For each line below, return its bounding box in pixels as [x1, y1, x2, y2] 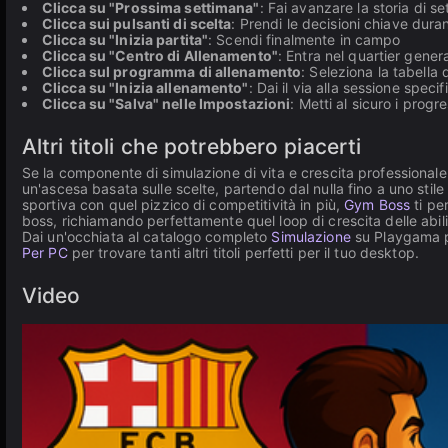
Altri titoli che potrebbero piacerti [22, 134, 362, 159]
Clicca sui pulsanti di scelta [42, 15, 232, 32]
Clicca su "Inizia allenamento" [42, 79, 249, 96]
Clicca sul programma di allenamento [42, 63, 302, 80]
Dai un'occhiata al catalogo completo [22, 228, 272, 245]
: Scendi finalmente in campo [208, 31, 401, 48]
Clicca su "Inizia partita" [42, 31, 209, 48]
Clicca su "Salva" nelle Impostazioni [42, 95, 291, 112]
